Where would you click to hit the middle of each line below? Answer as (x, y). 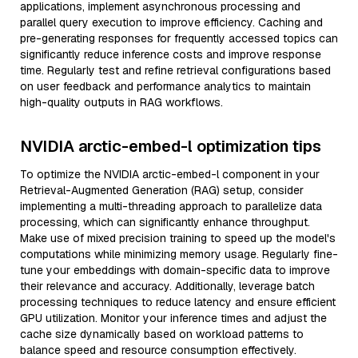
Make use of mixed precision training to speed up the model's (178, 238)
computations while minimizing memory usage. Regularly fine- (179, 254)
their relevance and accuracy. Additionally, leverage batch (167, 286)
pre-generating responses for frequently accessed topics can (179, 38)
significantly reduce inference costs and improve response (171, 54)
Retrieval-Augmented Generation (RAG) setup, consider (162, 190)
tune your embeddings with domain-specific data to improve (175, 270)
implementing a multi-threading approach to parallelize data (171, 206)
